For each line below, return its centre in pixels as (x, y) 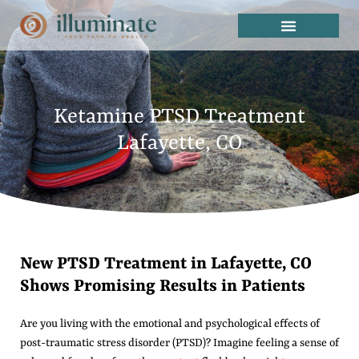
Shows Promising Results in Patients (163, 287)
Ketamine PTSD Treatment (179, 117)
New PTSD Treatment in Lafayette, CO (166, 264)
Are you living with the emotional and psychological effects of (170, 324)
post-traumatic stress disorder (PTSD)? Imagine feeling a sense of (179, 343)
